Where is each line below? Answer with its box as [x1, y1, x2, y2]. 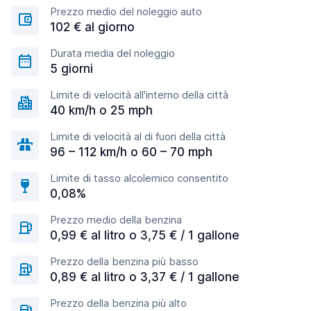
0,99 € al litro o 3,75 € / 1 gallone [50, 228, 239, 242]
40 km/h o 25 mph [50, 103, 153, 117]
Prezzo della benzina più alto [50, 296, 187, 310]
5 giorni [50, 62, 93, 76]
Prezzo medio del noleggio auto [50, 5, 202, 18]
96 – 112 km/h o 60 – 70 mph [50, 145, 212, 159]
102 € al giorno [50, 20, 135, 34]
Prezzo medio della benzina [50, 213, 182, 226]
